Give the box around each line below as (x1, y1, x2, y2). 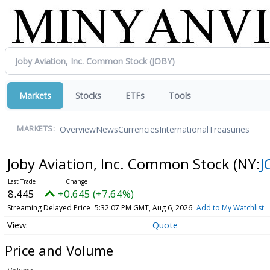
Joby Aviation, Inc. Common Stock (7, 154, 233, 174)
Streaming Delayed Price (7, 202, 90, 213)
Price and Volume (5, 240, 113, 259)
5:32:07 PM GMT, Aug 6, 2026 (94, 202, 192, 213)
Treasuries (209, 123, 250, 135)
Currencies (118, 123, 159, 135)
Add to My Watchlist (196, 202, 264, 213)
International (159, 123, 209, 135)
